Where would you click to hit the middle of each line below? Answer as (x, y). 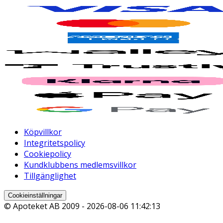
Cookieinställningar (35, 196)
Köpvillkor (43, 132)
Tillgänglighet (50, 176)
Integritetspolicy (55, 143)
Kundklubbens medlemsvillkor (80, 165)
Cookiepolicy (48, 154)
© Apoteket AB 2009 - (45, 206)
